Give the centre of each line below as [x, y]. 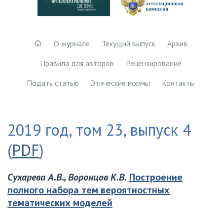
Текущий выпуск [128, 43]
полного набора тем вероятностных [89, 190]
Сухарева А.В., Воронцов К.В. [67, 177]
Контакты [178, 83]
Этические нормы [120, 83]
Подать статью [53, 83]
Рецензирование [153, 63]
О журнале [72, 43]
